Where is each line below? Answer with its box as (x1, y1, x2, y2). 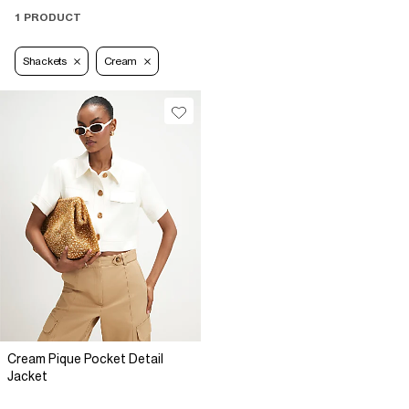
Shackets (23, 55, 67, 68)
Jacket (7, 369, 47, 384)
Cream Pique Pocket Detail (7, 351, 163, 367)
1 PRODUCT (15, 11, 81, 25)
